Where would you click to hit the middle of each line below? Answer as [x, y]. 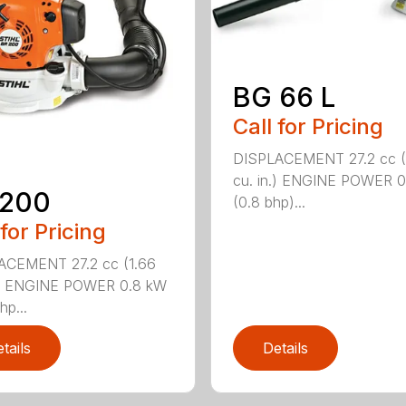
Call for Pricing [308, 126]
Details [285, 348]
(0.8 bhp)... [269, 202]
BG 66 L [284, 97]
